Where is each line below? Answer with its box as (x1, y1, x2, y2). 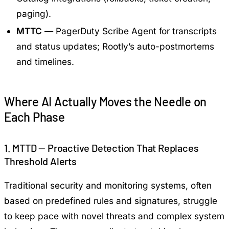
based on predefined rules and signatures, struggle (4, 195, 217, 206)
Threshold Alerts (4, 154, 77, 167)
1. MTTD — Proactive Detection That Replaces (4, 141, 199, 154)
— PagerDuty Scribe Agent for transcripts (42, 25, 217, 36)
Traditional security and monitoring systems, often (4, 179, 212, 191)
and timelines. (16, 56, 74, 67)
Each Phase (4, 109, 65, 124)
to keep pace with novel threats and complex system (4, 210, 224, 221)
